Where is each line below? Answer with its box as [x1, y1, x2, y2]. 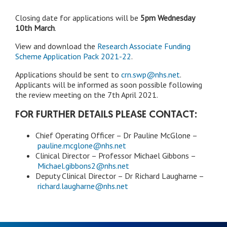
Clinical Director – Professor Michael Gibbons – [35, 150, 196, 161]
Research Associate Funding [97, 41, 191, 52]
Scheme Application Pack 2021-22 [15, 51, 131, 62]
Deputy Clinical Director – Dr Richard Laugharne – [35, 171, 204, 181]
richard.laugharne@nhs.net [37, 181, 128, 192]
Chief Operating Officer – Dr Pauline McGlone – [35, 130, 198, 141]
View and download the [15, 41, 97, 52]
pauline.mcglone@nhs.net [37, 140, 126, 151]
